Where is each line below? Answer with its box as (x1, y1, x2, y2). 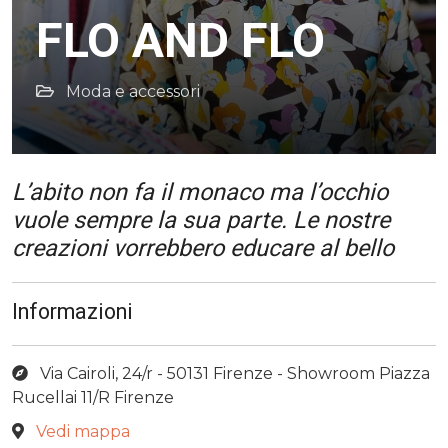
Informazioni (12, 299, 133, 324)
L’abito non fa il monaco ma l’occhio (12, 178, 388, 206)
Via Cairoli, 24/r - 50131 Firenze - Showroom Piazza (36, 364, 430, 383)
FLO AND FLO (36, 12, 325, 69)
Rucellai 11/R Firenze (12, 388, 174, 407)
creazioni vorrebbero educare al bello (12, 234, 394, 262)
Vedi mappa (36, 422, 130, 441)
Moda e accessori (66, 82, 200, 101)
